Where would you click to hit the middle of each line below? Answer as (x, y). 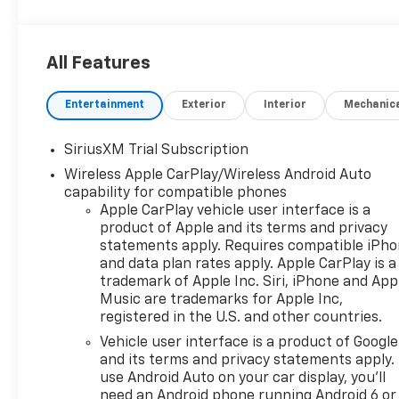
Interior (285, 105)
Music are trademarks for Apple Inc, (222, 300)
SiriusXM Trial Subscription (157, 150)
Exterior (204, 105)
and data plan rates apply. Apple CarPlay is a (248, 264)
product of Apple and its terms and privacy (244, 228)
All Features (98, 63)
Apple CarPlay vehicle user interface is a (236, 211)
